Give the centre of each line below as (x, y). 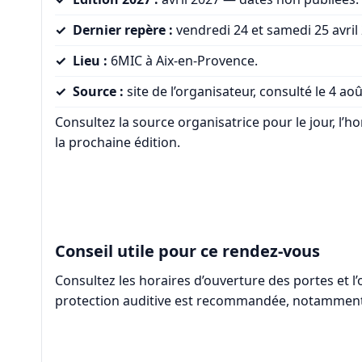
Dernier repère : (122, 30)
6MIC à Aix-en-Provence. (182, 61)
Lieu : (90, 61)
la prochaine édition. (117, 143)
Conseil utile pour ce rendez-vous (187, 250)
